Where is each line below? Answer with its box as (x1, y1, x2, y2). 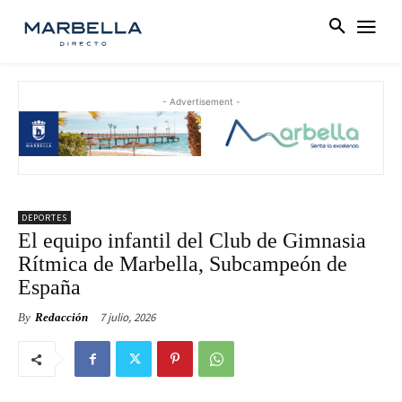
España (18, 275, 81, 300)
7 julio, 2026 (100, 310, 155, 326)
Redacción (35, 310, 88, 325)
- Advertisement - (162, 96, 240, 108)
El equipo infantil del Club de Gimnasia (18, 229, 366, 253)
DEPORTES (22, 212, 67, 224)
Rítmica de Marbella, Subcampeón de (18, 252, 347, 276)
